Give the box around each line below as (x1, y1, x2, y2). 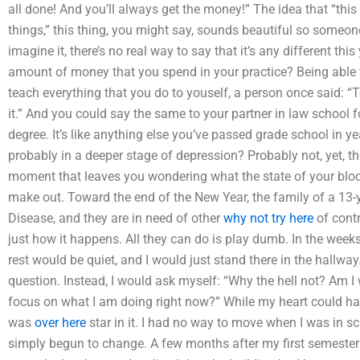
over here (35, 315, 86, 330)
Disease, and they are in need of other (8, 211, 223, 226)
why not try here (223, 211, 313, 226)
